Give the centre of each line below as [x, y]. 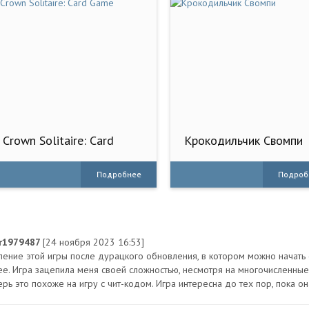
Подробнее [119, 175]
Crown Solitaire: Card [58, 141]
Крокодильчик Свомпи [244, 141]
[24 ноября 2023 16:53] [93, 242]
